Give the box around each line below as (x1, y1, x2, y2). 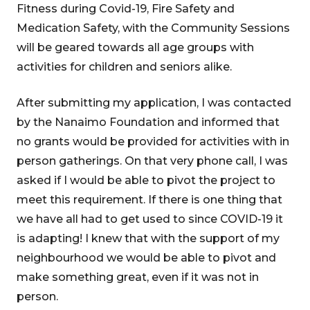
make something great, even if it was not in (17, 271, 259, 284)
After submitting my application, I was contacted (17, 96, 291, 109)
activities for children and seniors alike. (17, 60, 232, 73)
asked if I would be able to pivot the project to (17, 174, 275, 187)
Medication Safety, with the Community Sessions (17, 21, 290, 35)
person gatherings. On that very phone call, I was (17, 154, 288, 167)
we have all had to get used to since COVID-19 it (17, 212, 283, 226)
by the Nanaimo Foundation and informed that (17, 116, 280, 129)
